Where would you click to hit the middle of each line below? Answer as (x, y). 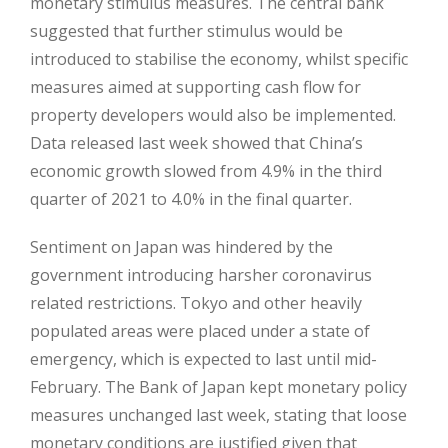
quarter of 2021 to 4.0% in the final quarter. (191, 199)
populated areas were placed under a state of (200, 331)
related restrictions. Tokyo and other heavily (196, 303)
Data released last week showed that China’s (196, 143)
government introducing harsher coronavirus (201, 275)
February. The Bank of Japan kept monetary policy (218, 387)
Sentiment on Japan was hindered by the (181, 247)
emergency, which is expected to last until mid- (203, 359)
